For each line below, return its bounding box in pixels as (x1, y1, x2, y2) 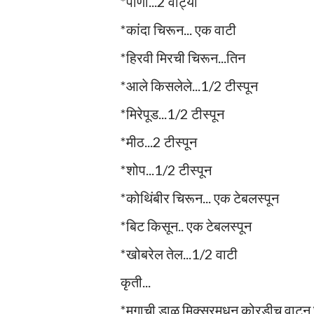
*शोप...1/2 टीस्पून (121, 161, 212, 178)
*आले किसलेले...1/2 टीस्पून (121, 76, 258, 94)
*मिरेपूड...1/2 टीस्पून (121, 104, 224, 122)
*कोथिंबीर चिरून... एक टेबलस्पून (121, 189, 279, 206)
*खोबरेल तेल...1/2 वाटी (121, 245, 238, 262)
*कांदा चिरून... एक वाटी (121, 20, 236, 38)
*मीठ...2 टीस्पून (121, 132, 197, 150)
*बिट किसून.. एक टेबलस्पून (121, 217, 252, 234)
